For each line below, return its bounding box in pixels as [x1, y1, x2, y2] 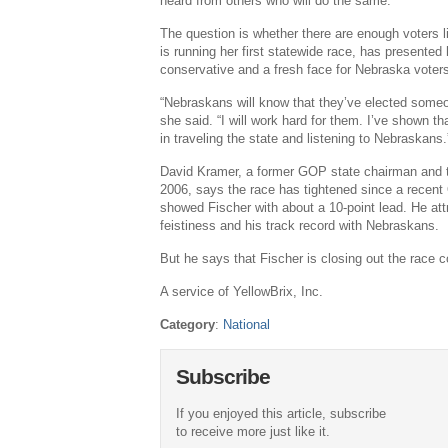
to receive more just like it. [176, 424, 331, 439]
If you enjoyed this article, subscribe [176, 406, 387, 421]
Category [160, 317, 216, 332]
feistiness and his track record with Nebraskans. [160, 218, 440, 233]
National [223, 317, 271, 332]
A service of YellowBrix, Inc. [160, 284, 324, 299]
